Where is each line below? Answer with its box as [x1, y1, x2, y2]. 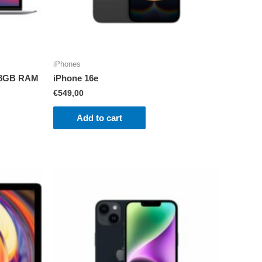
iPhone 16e [53, 73, 98, 84]
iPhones [53, 59, 81, 68]
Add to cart [77, 112, 122, 123]
